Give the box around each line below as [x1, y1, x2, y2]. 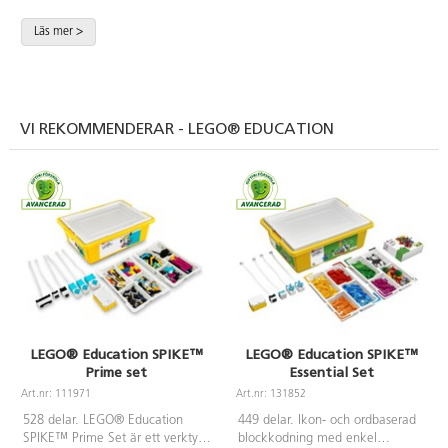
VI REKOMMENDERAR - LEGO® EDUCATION [20, 118, 335, 138]
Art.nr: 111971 [21, 389, 91, 400]
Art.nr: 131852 [236, 389, 306, 400]
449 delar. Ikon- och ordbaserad [237, 413, 416, 427]
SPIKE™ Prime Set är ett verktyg [22, 431, 205, 445]
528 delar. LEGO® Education [22, 413, 183, 427]
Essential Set [289, 364, 374, 381]
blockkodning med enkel [237, 431, 377, 445]
